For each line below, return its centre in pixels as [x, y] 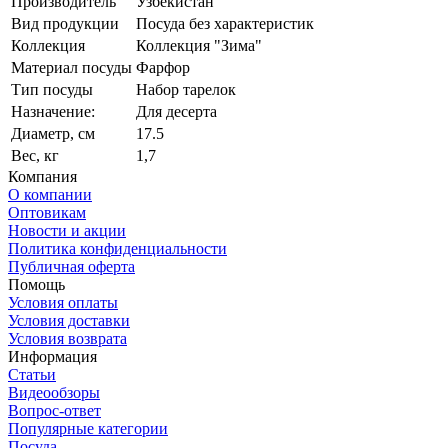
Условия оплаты [63, 302]
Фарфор [163, 67]
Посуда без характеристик [225, 23]
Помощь [36, 284]
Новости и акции [67, 230]
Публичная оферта [71, 266]
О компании [50, 194]
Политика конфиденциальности [117, 248]
